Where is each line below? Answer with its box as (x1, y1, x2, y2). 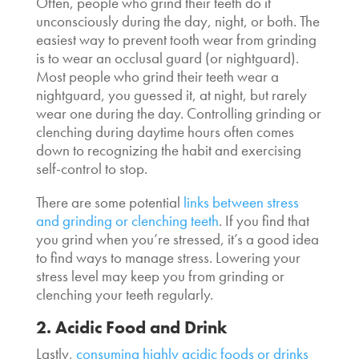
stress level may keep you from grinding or (35, 265, 284, 286)
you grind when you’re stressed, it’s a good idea (35, 228, 319, 249)
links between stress (183, 192, 299, 212)
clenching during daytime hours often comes (35, 121, 294, 142)
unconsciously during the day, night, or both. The (35, 10, 320, 31)
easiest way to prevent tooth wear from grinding (35, 29, 317, 50)
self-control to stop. (35, 158, 151, 179)
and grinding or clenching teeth (35, 210, 219, 231)
